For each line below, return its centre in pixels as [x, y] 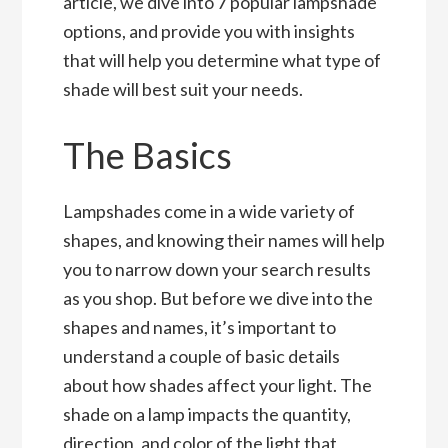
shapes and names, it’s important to [199, 327]
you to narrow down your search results [216, 269]
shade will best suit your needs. [182, 89]
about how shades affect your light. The [217, 385]
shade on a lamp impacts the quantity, [206, 414]
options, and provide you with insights [208, 31]
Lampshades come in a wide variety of [208, 211]
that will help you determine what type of [221, 60]
